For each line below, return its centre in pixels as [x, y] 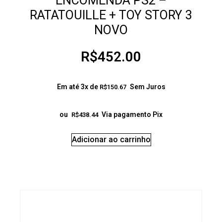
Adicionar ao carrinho [111, 140]
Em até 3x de [78, 87]
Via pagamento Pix [132, 115]
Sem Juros [147, 87]
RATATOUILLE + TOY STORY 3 [111, 15]
